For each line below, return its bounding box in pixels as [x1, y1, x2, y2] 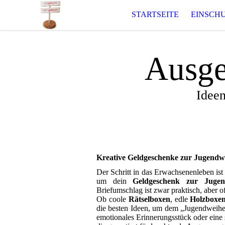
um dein [96, 177, 133, 186]
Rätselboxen [128, 195, 170, 204]
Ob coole [96, 195, 129, 204]
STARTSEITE [132, 10, 179, 19]
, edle [170, 195, 190, 204]
